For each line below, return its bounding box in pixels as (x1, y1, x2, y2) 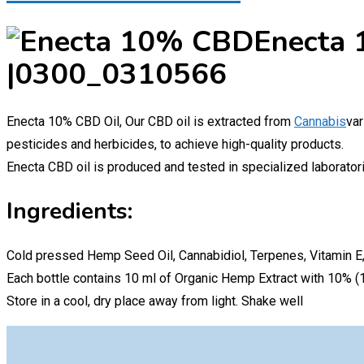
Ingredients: (6, 196, 132, 227)
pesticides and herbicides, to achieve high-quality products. (6, 136, 344, 153)
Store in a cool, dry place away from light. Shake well (6, 292, 303, 309)
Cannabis (294, 114, 346, 130)
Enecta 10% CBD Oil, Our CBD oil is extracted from (6, 114, 294, 130)
